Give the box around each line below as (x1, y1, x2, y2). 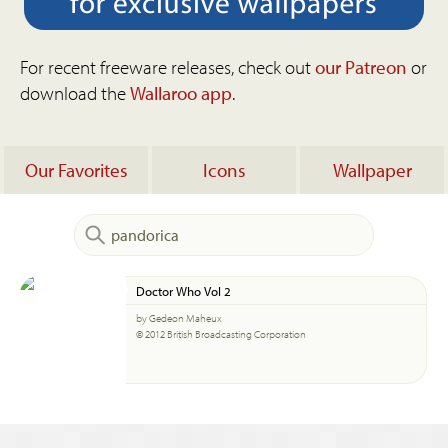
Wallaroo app (130, 81, 232, 105)
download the (20, 81, 130, 105)
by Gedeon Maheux (136, 311, 222, 325)
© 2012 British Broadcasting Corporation (136, 327, 306, 341)
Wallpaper (332, 158, 412, 182)
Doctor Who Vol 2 (136, 282, 231, 299)
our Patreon (315, 55, 407, 79)
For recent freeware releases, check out (20, 55, 315, 79)
